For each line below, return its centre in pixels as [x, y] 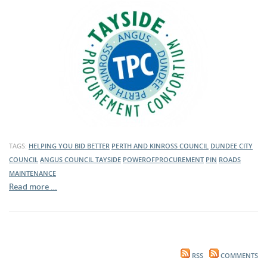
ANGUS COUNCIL [68, 159]
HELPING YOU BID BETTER [69, 146]
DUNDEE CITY [232, 146]
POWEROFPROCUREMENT [163, 159]
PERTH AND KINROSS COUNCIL [160, 146]
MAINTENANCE [32, 173]
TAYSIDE [108, 159]
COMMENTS [238, 256]
